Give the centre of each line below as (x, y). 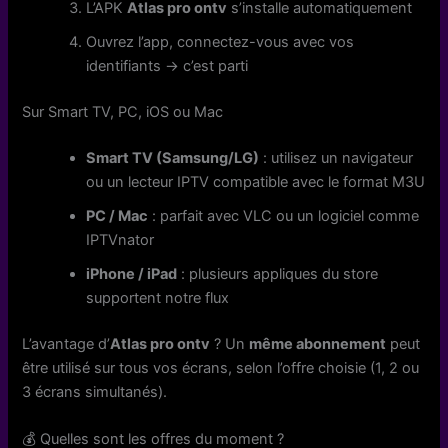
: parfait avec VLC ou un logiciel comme (284, 215)
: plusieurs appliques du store (278, 273)
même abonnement (318, 343)
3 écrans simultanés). (95, 391)
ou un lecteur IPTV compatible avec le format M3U (256, 181)
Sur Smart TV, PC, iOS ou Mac (123, 111)
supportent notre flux (158, 297)
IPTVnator (120, 239)
